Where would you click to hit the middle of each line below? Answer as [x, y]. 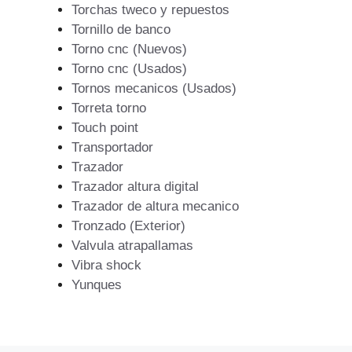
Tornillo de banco [121, 29]
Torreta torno [109, 108]
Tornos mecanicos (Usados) [154, 88]
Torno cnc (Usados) [129, 68]
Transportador [112, 147]
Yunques [97, 284]
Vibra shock [106, 265]
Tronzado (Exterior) [128, 225]
